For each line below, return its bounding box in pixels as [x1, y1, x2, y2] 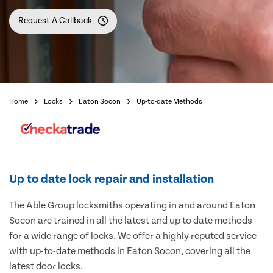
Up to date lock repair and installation [9, 172, 214, 186]
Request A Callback [18, 16, 92, 26]
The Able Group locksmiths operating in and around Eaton [9, 200, 255, 211]
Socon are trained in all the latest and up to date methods [9, 215, 252, 227]
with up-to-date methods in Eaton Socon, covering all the [9, 246, 250, 257]
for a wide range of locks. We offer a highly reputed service [9, 230, 257, 242]
